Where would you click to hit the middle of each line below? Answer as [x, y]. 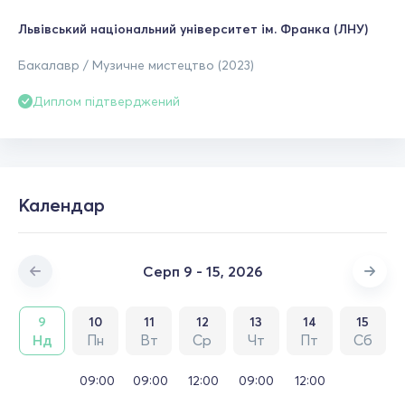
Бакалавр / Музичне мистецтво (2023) [136, 65]
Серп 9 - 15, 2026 [202, 271]
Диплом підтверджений [106, 101]
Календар [61, 204]
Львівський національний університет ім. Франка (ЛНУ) [193, 29]
